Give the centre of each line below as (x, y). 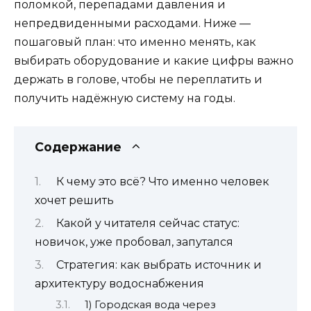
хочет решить (74, 200)
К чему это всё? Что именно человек (162, 181)
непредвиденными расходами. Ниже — (132, 23)
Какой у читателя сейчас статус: (148, 223)
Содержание (78, 147)
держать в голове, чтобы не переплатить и (138, 79)
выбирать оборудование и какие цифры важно (154, 61)
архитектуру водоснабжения (119, 284)
